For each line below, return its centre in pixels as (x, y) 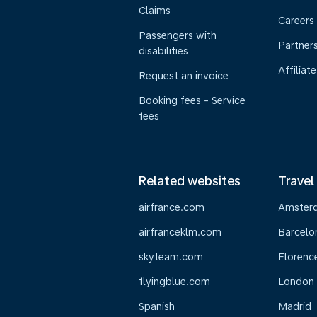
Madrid (294, 306)
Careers (296, 21)
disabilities (163, 51)
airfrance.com (172, 207)
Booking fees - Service (192, 100)
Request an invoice (184, 76)
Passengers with (178, 35)
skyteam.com (171, 257)
